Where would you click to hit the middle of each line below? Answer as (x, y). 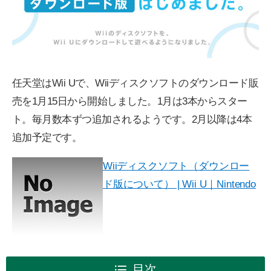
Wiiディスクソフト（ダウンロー (176, 166)
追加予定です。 (47, 137)
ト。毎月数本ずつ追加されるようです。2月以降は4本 (132, 119)
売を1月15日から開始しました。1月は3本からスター (130, 101)
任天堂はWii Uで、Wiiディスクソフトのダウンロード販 (135, 83)
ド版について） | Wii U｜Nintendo (179, 184)
